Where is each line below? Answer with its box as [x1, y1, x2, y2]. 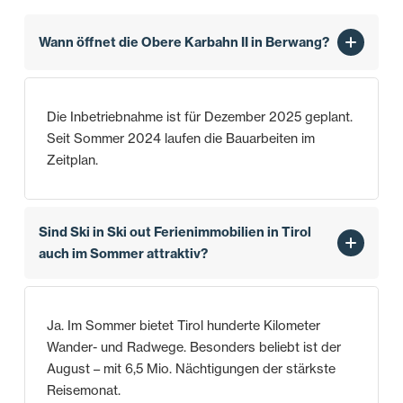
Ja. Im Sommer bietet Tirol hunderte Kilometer [46, 318, 320, 335]
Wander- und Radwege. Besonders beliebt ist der [46, 339, 341, 356]
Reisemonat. [46, 382, 121, 399]
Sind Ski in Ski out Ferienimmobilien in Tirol [38, 224, 311, 241]
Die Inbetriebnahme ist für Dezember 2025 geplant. [46, 109, 353, 126]
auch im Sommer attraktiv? [38, 246, 208, 263]
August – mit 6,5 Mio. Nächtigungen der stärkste [46, 361, 336, 378]
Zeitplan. [46, 152, 98, 169]
